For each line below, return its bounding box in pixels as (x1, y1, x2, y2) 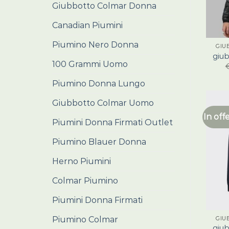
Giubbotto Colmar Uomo (52, 98, 154, 108)
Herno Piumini (52, 156, 111, 166)
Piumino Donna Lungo (52, 79, 145, 88)
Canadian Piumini (52, 20, 123, 30)
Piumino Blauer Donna (52, 137, 146, 147)
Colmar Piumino (52, 176, 118, 186)
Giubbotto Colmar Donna (52, 1, 156, 11)
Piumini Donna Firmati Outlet (52, 118, 173, 127)
